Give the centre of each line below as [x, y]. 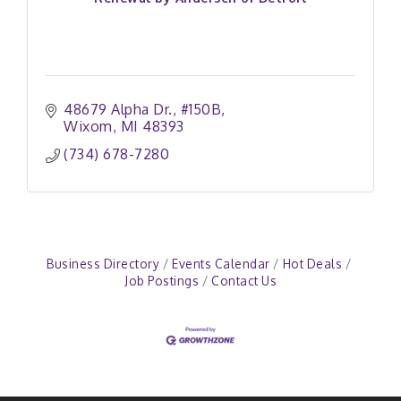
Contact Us [244, 281]
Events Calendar [221, 264]
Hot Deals [312, 264]
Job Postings [162, 281]
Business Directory [103, 264]
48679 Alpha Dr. [118, 109]
